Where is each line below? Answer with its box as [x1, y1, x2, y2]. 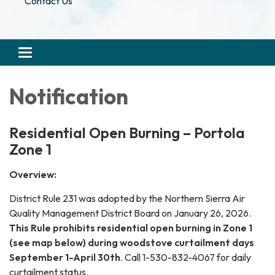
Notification [9, 82, 128, 110]
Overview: [9, 168, 56, 180]
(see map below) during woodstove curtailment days [9, 236, 254, 249]
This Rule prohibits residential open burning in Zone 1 [9, 221, 252, 234]
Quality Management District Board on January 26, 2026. [9, 206, 253, 219]
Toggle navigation [25, 47, 99, 60]
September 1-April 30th [9, 250, 120, 263]
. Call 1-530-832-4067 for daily [120, 250, 251, 263]
